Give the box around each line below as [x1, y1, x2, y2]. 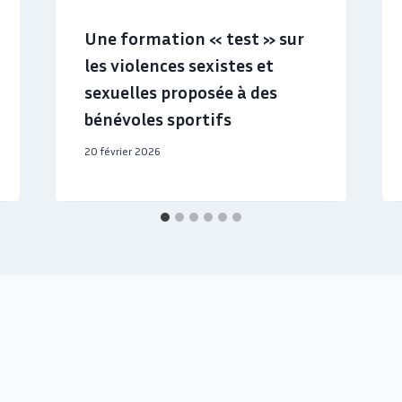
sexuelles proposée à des [83, 80, 277, 102]
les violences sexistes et [83, 53, 274, 75]
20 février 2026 [83, 144, 161, 158]
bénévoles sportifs [83, 107, 232, 129]
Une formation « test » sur [83, 26, 304, 48]
